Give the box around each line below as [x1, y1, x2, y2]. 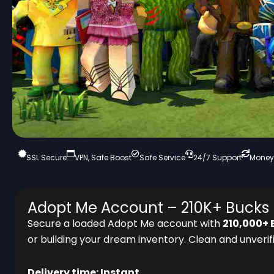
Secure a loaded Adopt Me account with [28, 216, 223, 231]
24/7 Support [193, 152, 242, 163]
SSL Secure [26, 152, 67, 163]
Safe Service [139, 152, 185, 163]
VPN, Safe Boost [75, 152, 131, 163]
